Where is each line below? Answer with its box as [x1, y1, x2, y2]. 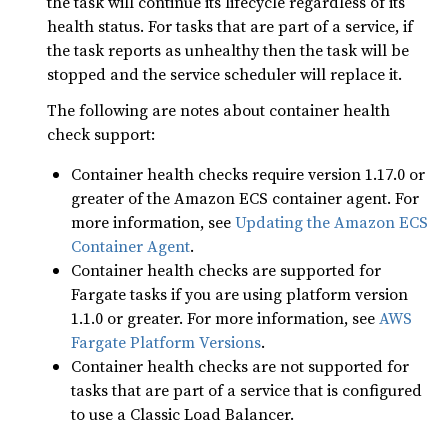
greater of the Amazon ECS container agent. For [71, 187, 419, 209]
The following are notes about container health [47, 99, 390, 121]
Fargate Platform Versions [71, 331, 261, 353]
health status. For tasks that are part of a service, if [47, 15, 413, 37]
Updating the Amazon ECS [235, 211, 428, 233]
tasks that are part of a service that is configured [71, 379, 422, 401]
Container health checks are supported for [71, 259, 381, 281]
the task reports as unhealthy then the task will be [47, 39, 409, 61]
